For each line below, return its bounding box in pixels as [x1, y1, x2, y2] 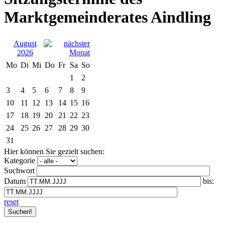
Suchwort [4, 166, 35, 175]
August [13, 39, 37, 48]
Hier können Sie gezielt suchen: [4, 147, 104, 156]
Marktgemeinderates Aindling [4, 8, 211, 26]
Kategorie [4, 156, 35, 165]
